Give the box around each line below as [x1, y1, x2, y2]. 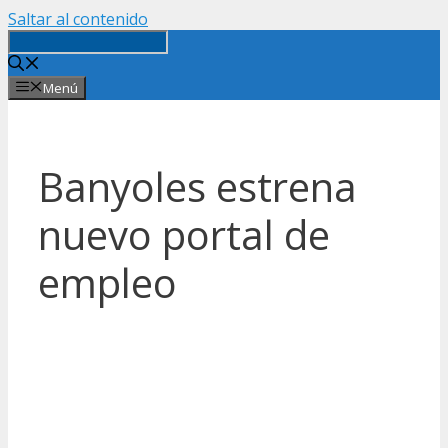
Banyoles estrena [38, 159, 357, 215]
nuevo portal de [38, 207, 330, 263]
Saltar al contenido [8, 8, 148, 30]
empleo [38, 255, 177, 311]
